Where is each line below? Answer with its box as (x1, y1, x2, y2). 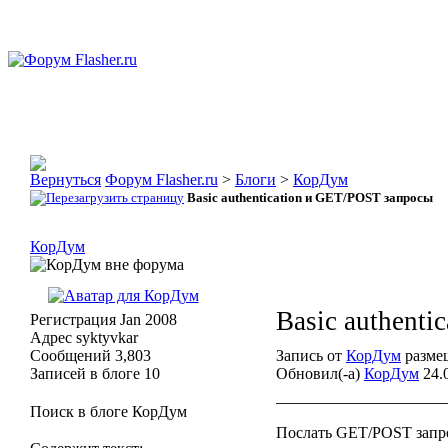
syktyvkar (72, 329, 138, 346)
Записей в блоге (30, 365, 140, 382)
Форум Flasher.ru (105, 171, 218, 188)
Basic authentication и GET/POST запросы (187, 190, 433, 205)
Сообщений (30, 347, 111, 364)
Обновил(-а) (276, 365, 364, 382)
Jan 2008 (116, 311, 177, 328)
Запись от (276, 347, 346, 364)
